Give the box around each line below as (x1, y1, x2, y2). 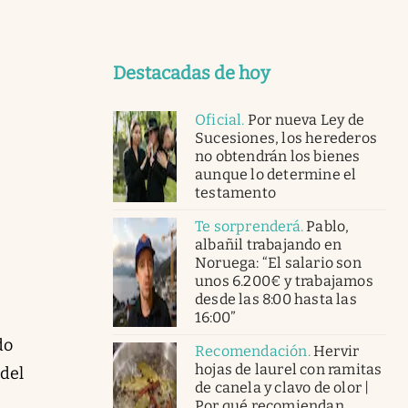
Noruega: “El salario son (195, 253, 362, 271)
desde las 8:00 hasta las (195, 290, 357, 308)
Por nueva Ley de (247, 110, 365, 128)
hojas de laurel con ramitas (195, 360, 382, 378)
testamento (195, 183, 276, 201)
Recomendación (195, 342, 308, 360)
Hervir (313, 342, 360, 360)
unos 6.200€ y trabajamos (195, 271, 373, 290)
